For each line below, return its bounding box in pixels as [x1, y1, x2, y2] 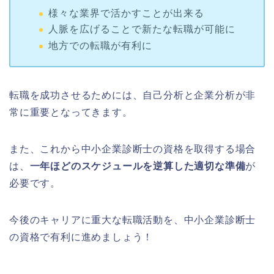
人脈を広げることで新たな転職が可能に [48, 24, 235, 35]
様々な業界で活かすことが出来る [48, 7, 204, 18]
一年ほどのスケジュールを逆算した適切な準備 [29, 161, 246, 172]
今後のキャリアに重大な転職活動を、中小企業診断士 [9, 215, 256, 226]
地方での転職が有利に [48, 40, 152, 51]
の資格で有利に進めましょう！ [9, 232, 154, 243]
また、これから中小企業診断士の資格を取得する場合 [9, 144, 256, 155]
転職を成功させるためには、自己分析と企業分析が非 [9, 90, 256, 101]
